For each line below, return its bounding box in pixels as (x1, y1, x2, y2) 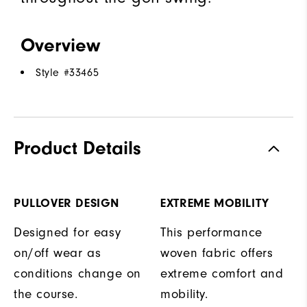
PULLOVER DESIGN (14, 195, 119, 210)
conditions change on (14, 265, 142, 281)
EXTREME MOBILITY (160, 195, 269, 210)
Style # (36, 66, 70, 79)
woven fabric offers (160, 245, 273, 260)
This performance (160, 224, 262, 240)
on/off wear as (14, 245, 101, 260)
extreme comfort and (160, 265, 284, 281)
